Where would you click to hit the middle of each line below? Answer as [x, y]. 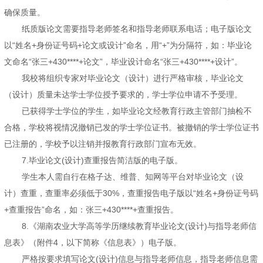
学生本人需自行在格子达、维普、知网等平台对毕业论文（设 [133, 177]
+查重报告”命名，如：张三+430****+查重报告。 [91, 210]
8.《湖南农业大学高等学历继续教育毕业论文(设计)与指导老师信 [139, 226]
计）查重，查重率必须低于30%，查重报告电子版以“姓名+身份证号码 [131, 193]
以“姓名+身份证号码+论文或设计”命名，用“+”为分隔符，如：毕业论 [128, 45]
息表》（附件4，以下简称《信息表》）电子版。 [93, 243]
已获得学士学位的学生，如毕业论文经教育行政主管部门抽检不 [137, 111]
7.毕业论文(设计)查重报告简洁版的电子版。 [102, 161]
